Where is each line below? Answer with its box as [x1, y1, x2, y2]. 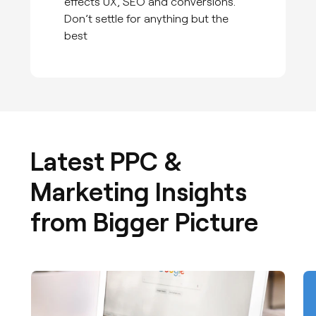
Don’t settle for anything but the [64, 11, 229, 25]
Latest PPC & [30, 145, 182, 176]
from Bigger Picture [30, 205, 259, 236]
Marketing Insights [30, 175, 248, 206]
